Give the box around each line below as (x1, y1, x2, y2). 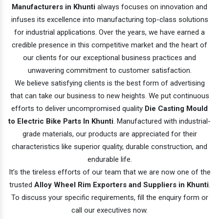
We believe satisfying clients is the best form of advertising (14, 78, 205, 88)
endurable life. (87, 154, 132, 164)
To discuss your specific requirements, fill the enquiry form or (11, 193, 208, 202)
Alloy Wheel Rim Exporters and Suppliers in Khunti (34, 180, 209, 189)
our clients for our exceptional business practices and (23, 53, 196, 62)
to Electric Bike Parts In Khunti (8, 116, 113, 126)
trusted (9, 180, 34, 189)
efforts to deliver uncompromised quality (11, 104, 145, 113)
